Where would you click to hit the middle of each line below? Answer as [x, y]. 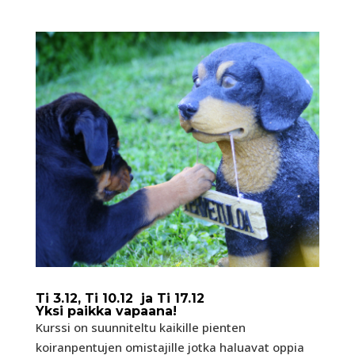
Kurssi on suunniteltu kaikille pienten [140, 327]
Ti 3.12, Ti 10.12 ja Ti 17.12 [120, 298]
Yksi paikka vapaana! [110, 311]
